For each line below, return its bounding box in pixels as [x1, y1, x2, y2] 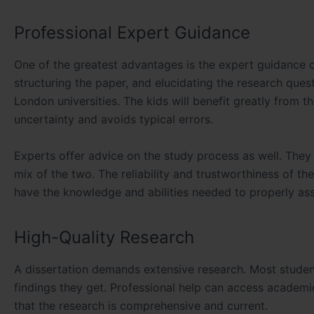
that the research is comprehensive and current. [14, 298, 268, 313]
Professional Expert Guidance [14, 22, 250, 43]
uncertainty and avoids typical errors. [14, 111, 213, 126]
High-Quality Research [14, 226, 194, 247]
